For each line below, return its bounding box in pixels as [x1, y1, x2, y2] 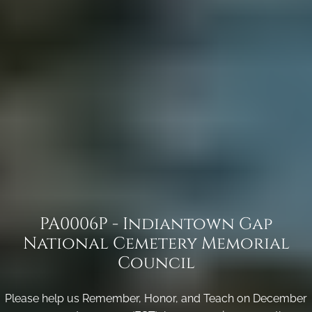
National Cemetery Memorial [22, 232, 290, 255]
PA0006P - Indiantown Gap [40, 212, 272, 235]
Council [117, 251, 195, 274]
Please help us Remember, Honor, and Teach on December [5, 291, 307, 305]
